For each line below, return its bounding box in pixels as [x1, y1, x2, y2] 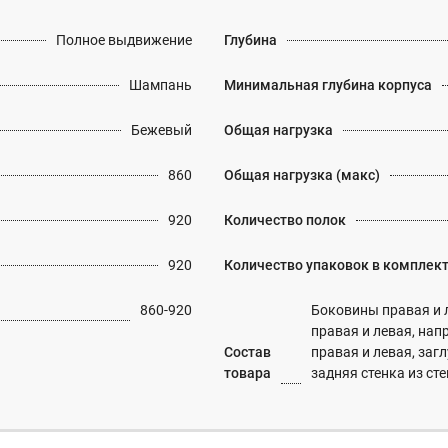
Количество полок [224, 212, 346, 228]
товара [224, 365, 271, 381]
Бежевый [131, 122, 192, 138]
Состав [224, 344, 271, 360]
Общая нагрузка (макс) [224, 167, 380, 183]
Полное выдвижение [56, 32, 192, 48]
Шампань [129, 77, 192, 93]
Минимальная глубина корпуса [224, 77, 432, 93]
